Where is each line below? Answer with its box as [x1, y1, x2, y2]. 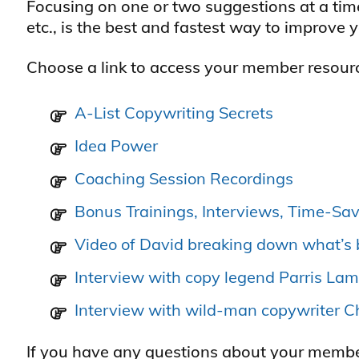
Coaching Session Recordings [75, 168, 293, 188]
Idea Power [75, 135, 158, 155]
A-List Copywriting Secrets [75, 103, 273, 123]
